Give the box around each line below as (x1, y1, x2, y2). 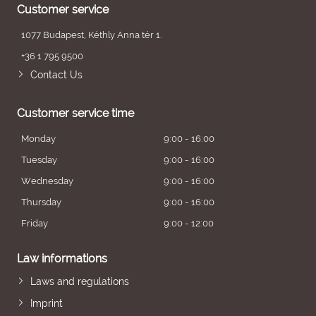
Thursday (21, 197, 61, 207)
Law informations (17, 252, 107, 265)
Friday (21, 218, 48, 229)
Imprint (30, 298, 63, 309)
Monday (21, 133, 56, 144)
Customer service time (17, 107, 134, 120)
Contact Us (30, 69, 83, 80)
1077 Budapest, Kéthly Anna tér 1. (21, 30, 162, 40)
